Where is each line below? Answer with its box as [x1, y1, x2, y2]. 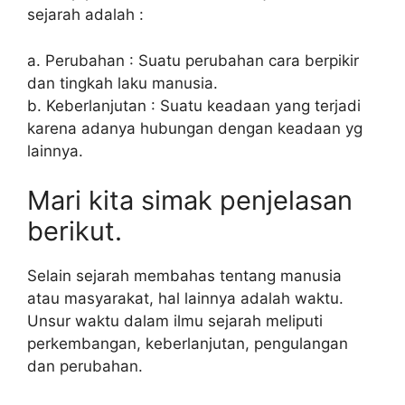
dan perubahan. [27, 357, 143, 376]
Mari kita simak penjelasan [27, 184, 353, 217]
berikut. [27, 215, 122, 248]
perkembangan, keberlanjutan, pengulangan [27, 334, 348, 353]
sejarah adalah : [27, 5, 144, 24]
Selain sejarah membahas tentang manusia [27, 267, 342, 286]
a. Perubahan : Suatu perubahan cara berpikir [27, 51, 359, 70]
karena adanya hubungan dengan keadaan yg [27, 118, 363, 137]
